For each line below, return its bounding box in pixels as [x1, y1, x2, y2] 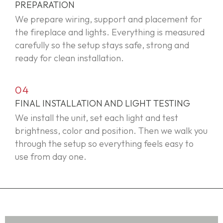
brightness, [15, 125, 62, 137]
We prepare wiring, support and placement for [15, 13, 202, 25]
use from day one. [15, 151, 87, 163]
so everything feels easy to [86, 138, 194, 150]
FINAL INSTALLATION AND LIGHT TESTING [15, 98, 190, 110]
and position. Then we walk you [83, 125, 208, 137]
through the [15, 138, 64, 150]
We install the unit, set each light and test [15, 112, 178, 124]
